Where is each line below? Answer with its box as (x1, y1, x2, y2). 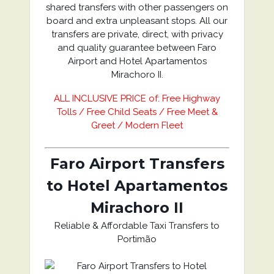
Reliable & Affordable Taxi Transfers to (54, 220, 220, 231)
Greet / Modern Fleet (91, 120, 183, 131)
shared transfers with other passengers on (46, 2, 228, 13)
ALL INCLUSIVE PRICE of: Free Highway (54, 93, 220, 104)
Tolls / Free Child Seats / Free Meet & (56, 106, 218, 117)
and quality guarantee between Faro (57, 42, 217, 53)
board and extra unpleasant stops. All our (46, 15, 228, 26)
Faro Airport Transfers (50, 155, 224, 172)
